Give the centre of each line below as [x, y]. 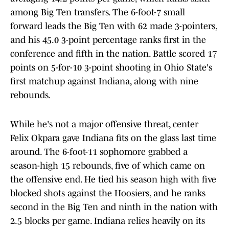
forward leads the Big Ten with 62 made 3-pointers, [113, 26]
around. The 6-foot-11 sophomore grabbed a [99, 152]
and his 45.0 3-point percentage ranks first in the [108, 40]
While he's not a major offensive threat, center [104, 124]
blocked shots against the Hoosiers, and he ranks [108, 193]
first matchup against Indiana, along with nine [104, 82]
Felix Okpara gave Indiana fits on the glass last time [113, 138]
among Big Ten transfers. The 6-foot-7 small [98, 13]
